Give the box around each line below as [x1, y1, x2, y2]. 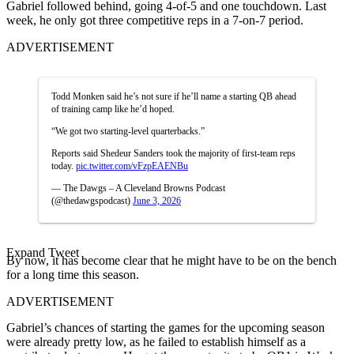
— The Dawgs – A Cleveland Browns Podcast [51, 182, 225, 194]
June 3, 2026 [133, 194, 181, 206]
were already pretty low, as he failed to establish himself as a [6, 334, 306, 348]
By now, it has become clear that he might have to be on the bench [6, 253, 337, 267]
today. [51, 160, 76, 171]
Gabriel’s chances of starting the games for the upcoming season [6, 320, 325, 334]
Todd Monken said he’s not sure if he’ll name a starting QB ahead [51, 90, 296, 102]
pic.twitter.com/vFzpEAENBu [76, 160, 188, 171]
